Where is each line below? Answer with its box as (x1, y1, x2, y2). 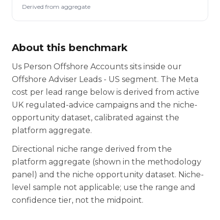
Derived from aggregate (22, 3, 90, 10)
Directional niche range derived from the (12, 144, 172, 154)
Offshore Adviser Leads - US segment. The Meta (12, 75, 198, 84)
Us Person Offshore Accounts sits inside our (12, 62, 182, 71)
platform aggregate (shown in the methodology (12, 157, 201, 166)
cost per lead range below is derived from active (12, 87, 199, 97)
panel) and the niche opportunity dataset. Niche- (12, 170, 204, 179)
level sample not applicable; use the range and (12, 183, 195, 192)
